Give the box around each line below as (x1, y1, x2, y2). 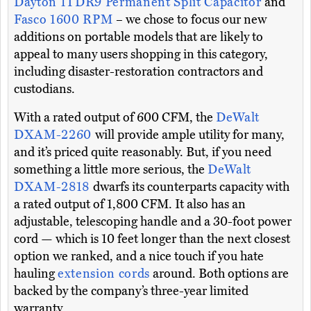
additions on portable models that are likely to (14, 29, 263, 45)
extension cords (58, 266, 150, 282)
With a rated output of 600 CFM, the (14, 110, 216, 126)
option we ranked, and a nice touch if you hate (14, 249, 264, 264)
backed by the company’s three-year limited (14, 283, 249, 299)
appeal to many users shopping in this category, (14, 47, 268, 62)
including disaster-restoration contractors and (14, 64, 263, 80)
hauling (14, 266, 58, 282)
